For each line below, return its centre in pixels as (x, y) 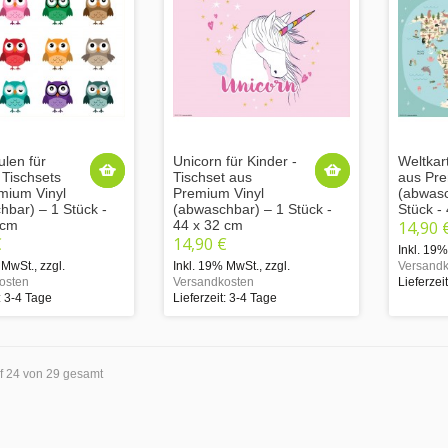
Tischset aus (212, 176)
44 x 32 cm (208, 224)
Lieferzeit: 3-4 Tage (225, 297)
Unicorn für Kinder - (235, 160)
